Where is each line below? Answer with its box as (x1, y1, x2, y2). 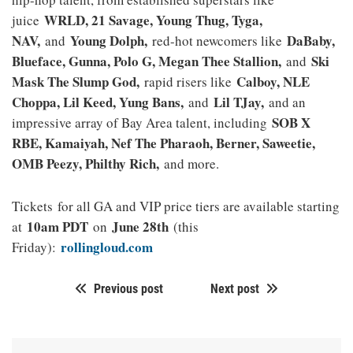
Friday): (12, 238, 61, 257)
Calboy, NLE (236, 72, 310, 92)
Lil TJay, (209, 92, 264, 113)
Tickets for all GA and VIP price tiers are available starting (12, 197, 340, 216)
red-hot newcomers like (152, 32, 287, 50)
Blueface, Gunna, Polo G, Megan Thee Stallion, (12, 51, 281, 72)
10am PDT (27, 217, 88, 237)
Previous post (94, 281, 163, 297)
